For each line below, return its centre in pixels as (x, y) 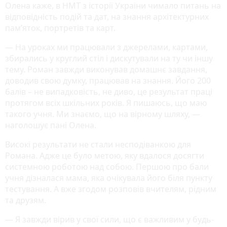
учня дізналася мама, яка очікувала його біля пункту (109, 178)
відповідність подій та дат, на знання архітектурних (107, 17)
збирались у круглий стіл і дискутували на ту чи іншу (109, 59)
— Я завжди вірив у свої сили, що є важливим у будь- (109, 220)
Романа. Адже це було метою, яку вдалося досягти (105, 156)
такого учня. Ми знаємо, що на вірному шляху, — (103, 114)
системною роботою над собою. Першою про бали (107, 167)
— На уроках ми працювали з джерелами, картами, (106, 47)
